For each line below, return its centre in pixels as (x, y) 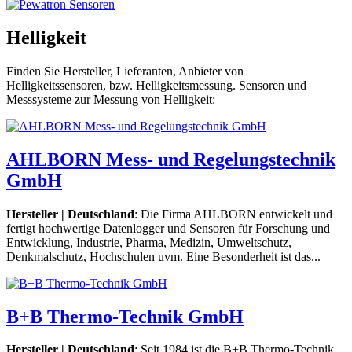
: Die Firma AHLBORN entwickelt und (233, 214)
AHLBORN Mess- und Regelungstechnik (171, 159)
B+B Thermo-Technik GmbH (125, 316)
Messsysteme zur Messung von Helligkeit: (111, 99)
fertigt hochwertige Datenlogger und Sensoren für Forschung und (168, 228)
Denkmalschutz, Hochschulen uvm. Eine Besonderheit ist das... (163, 256)
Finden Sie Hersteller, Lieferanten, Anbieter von (125, 71)
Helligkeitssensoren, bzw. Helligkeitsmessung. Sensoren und (156, 85)
